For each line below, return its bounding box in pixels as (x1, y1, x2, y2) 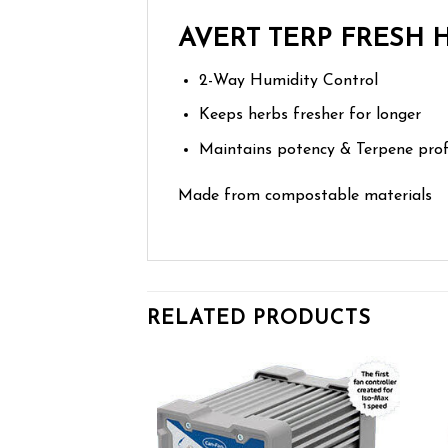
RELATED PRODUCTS (147, 308, 371, 329)
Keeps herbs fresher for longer (198, 107, 421, 124)
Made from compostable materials (178, 187, 432, 204)
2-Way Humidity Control (198, 72, 378, 89)
